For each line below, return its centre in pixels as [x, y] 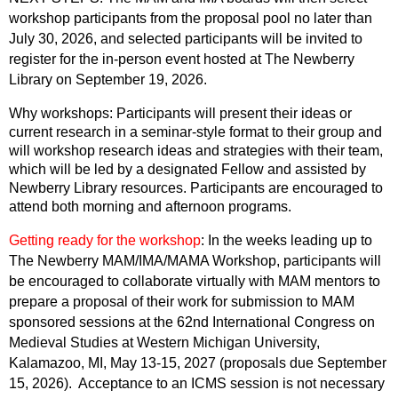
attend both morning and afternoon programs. [152, 206]
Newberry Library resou [83, 187]
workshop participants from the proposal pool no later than [191, 18]
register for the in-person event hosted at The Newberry [182, 59]
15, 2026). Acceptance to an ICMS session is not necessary [197, 383]
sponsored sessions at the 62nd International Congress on [192, 322]
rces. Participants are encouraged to [270, 187]
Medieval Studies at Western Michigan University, [164, 342]
